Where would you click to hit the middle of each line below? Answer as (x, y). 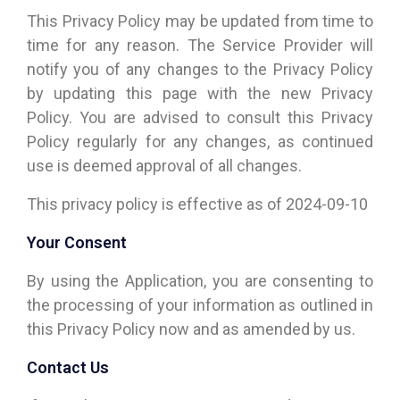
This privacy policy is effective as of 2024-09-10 (197, 204)
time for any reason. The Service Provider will (200, 45)
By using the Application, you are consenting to (200, 281)
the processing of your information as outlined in (200, 305)
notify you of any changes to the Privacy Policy (200, 69)
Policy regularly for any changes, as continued (200, 142)
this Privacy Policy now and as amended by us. (191, 329)
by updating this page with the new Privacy (200, 93)
